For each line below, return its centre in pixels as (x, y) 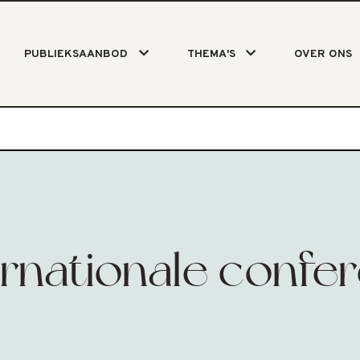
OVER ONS (323, 54)
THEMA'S (211, 54)
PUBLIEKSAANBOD (76, 54)
